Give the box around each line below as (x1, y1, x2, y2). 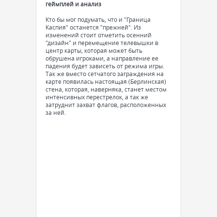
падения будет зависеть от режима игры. (46, 62, 164, 70)
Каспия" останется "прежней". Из (46, 23, 141, 31)
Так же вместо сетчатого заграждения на (46, 70, 164, 77)
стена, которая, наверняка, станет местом (46, 85, 167, 93)
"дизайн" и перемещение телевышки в (46, 39, 158, 46)
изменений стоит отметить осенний (46, 31, 152, 39)
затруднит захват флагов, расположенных (46, 101, 166, 108)
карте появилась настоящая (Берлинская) (46, 77, 166, 85)
